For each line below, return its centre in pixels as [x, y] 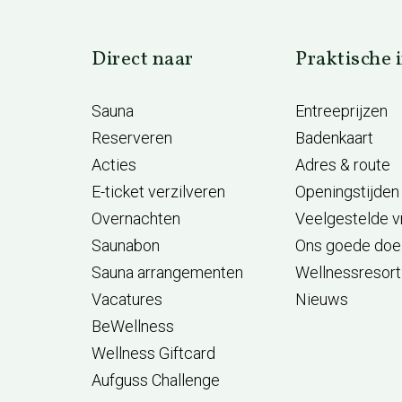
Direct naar [143, 60]
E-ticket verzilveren [158, 192]
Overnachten [136, 218]
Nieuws [322, 299]
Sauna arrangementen [167, 272]
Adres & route [343, 165]
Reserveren [132, 138]
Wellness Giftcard [153, 353]
